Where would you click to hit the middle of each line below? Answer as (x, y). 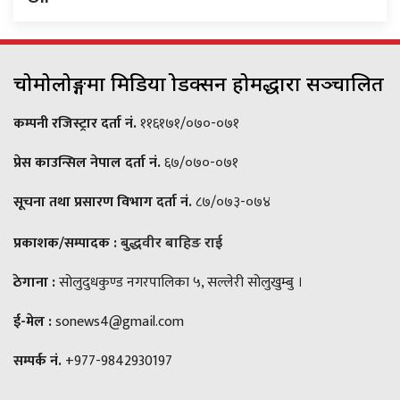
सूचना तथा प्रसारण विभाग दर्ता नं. (103, 202)
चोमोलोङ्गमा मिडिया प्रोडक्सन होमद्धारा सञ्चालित (199, 83)
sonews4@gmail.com (118, 321)
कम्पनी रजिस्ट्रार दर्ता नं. (77, 123)
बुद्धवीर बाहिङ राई (171, 242)
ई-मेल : (33, 321)
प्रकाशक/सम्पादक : (65, 243)
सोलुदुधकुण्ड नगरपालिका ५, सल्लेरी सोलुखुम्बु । (179, 282)
